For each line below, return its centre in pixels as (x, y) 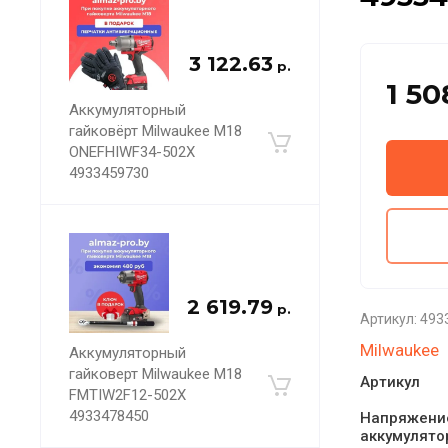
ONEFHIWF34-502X (132, 152)
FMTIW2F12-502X (127, 395)
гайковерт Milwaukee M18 (155, 374)
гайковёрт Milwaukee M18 (155, 131)
